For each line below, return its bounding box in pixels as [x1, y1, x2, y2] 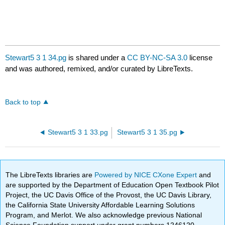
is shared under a [66, 53, 128, 62]
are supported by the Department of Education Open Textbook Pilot [6, 180, 219, 189]
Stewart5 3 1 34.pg [5, 53, 67, 62]
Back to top [5, 98, 41, 106]
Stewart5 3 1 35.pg [117, 129, 177, 137]
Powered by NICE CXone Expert [94, 170, 199, 179]
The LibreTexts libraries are [6, 170, 95, 179]
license [187, 53, 213, 62]
